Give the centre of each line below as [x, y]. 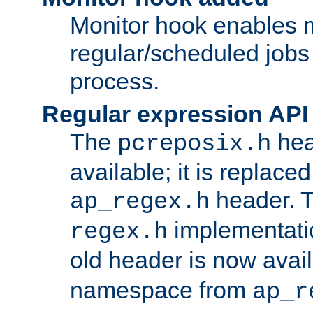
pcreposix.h [194, 144]
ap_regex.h [140, 202]
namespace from [161, 290]
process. [115, 81]
